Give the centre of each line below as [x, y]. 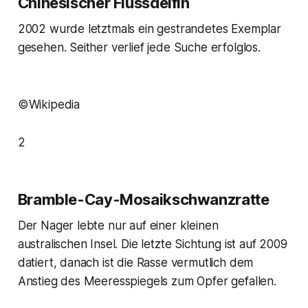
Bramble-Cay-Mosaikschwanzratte [143, 200]
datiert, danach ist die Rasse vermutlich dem [135, 263]
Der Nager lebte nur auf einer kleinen [118, 226]
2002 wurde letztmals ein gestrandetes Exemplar [149, 29]
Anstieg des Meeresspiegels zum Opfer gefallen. [147, 282]
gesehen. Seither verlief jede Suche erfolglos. [139, 48]
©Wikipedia [49, 105]
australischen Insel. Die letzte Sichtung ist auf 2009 [152, 244]
